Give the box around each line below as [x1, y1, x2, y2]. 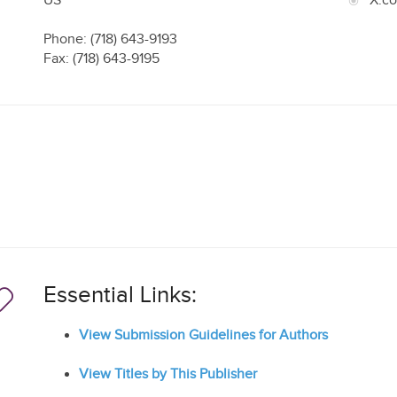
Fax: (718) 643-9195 [43, 51, 160, 67]
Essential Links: [43, 282, 197, 309]
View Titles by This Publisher [79, 366, 257, 383]
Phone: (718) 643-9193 [43, 31, 177, 48]
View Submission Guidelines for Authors [79, 327, 328, 344]
